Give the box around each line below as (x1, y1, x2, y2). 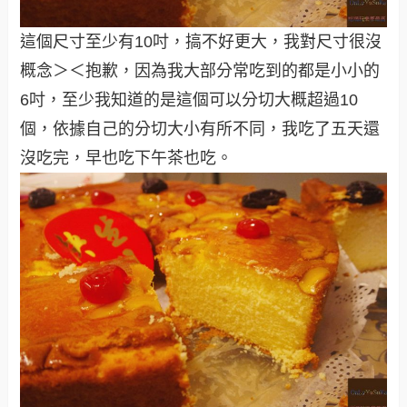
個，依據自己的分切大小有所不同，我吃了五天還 (20, 119, 381, 138)
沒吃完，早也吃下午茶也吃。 (20, 148, 233, 167)
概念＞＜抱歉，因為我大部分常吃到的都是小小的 (20, 61, 381, 80)
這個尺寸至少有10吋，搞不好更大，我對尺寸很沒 (20, 32, 382, 51)
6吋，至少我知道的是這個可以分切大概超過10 (20, 90, 359, 109)
